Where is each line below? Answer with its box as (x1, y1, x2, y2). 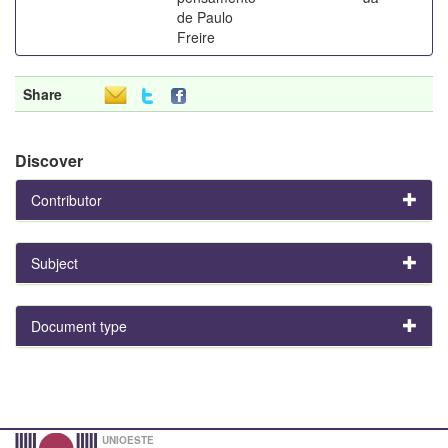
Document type (31, 315, 127, 336)
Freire (177, 26, 215, 47)
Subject (31, 252, 78, 273)
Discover (15, 148, 83, 172)
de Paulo (177, 6, 233, 27)
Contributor (31, 189, 102, 210)
